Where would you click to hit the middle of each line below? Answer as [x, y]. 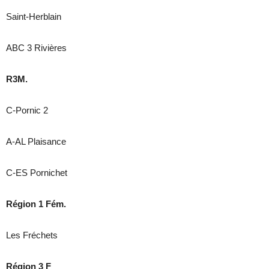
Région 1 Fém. [36, 204]
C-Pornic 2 [27, 110]
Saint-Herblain [34, 17]
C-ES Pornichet [37, 173]
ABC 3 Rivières [36, 48]
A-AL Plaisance [36, 142]
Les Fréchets [33, 235]
